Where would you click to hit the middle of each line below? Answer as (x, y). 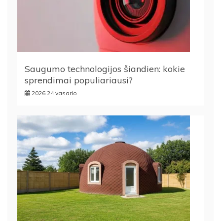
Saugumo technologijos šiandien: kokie (105, 69)
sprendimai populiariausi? (79, 80)
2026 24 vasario (54, 93)
